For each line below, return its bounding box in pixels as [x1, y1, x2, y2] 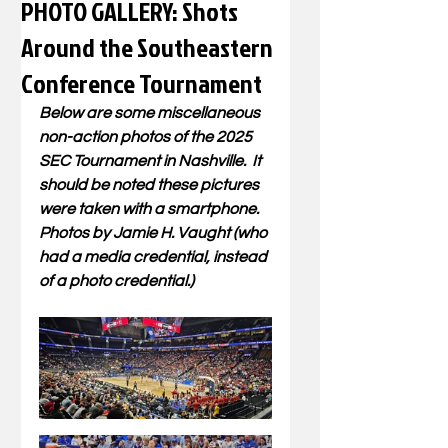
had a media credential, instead [39, 249, 270, 265]
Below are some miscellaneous [39, 105, 263, 121]
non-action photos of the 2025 [39, 129, 255, 145]
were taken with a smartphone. [39, 201, 265, 217]
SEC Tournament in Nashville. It [39, 153, 264, 169]
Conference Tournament [21, 65, 262, 101]
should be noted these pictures [39, 177, 262, 193]
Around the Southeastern [21, 29, 273, 65]
